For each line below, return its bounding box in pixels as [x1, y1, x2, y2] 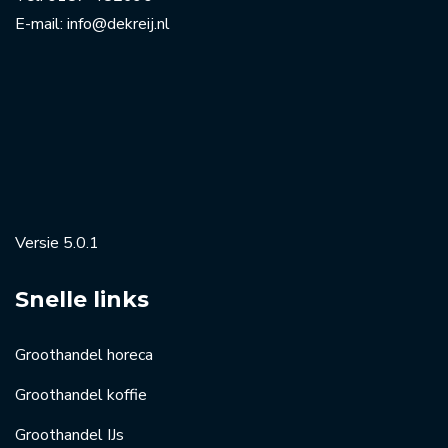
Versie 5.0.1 [15, 231, 99, 254]
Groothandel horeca [15, 343, 153, 366]
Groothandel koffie [15, 383, 147, 406]
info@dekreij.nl [67, 12, 170, 35]
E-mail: [15, 12, 67, 35]
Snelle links [15, 285, 149, 313]
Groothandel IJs [15, 423, 124, 446]
